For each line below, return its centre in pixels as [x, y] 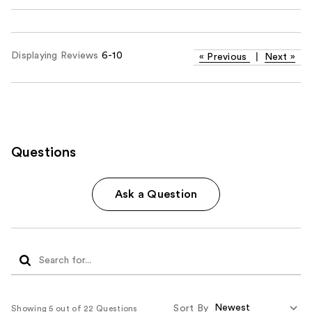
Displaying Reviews [56, 55]
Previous [227, 57]
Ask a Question [156, 194]
